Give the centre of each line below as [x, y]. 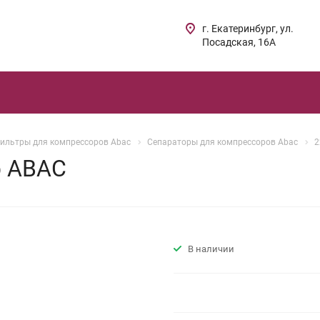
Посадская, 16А [239, 42]
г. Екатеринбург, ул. [248, 29]
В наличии [211, 249]
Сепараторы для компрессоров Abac [222, 142]
